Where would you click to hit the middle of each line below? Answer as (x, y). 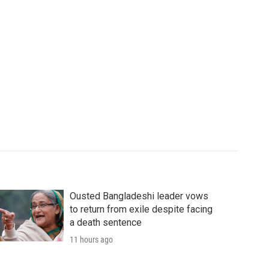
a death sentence (105, 223)
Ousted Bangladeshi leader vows (139, 196)
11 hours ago (91, 240)
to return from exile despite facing (141, 210)
